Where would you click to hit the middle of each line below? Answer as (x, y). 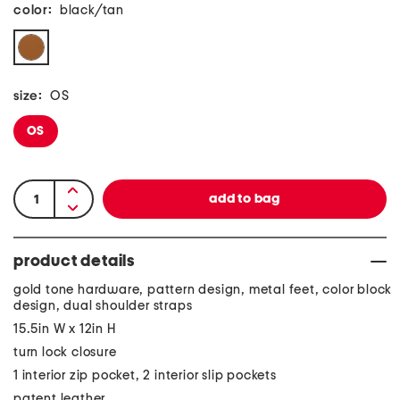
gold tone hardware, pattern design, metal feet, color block (203, 290)
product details (74, 262)
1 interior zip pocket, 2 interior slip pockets (145, 375)
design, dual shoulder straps (103, 306)
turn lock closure (65, 352)
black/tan (92, 10)
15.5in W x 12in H (65, 329)
